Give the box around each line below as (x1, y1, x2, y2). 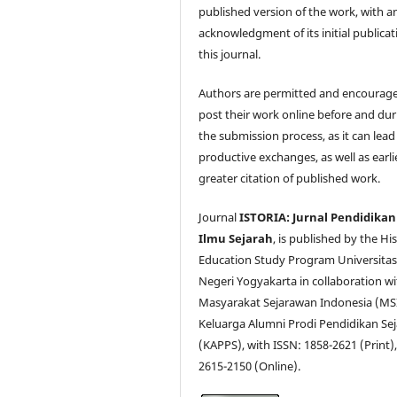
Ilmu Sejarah (198, 230, 274, 246)
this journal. (198, 45, 261, 62)
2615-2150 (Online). (198, 357, 301, 374)
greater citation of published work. (198, 169, 381, 186)
